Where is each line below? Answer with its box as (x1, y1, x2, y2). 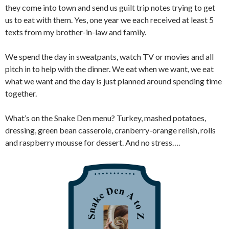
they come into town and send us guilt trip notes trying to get (5, 3, 215, 12)
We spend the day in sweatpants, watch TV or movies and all (5, 52, 214, 61)
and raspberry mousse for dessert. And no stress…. (5, 138, 180, 147)
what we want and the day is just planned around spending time (5, 76, 222, 86)
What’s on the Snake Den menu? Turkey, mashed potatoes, (5, 113, 206, 123)
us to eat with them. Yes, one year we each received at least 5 (5, 15, 214, 25)
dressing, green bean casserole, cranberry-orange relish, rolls (5, 125, 216, 135)
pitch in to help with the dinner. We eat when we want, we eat (5, 64, 214, 74)
